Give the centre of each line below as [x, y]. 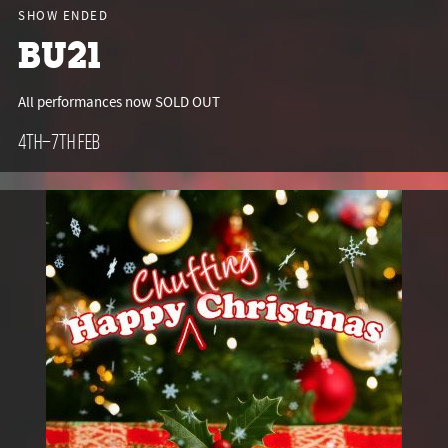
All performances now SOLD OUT [119, 102]
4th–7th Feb [59, 142]
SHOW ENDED [63, 16]
